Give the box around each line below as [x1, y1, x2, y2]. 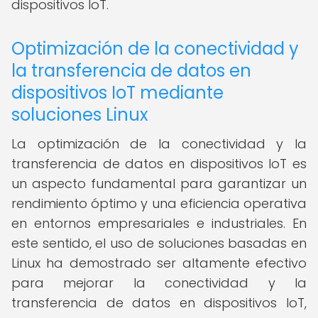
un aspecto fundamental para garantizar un [11, 175, 307, 192]
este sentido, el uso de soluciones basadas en [11, 234, 307, 252]
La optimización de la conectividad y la [11, 135, 307, 153]
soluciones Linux [11, 103, 148, 126]
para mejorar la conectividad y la [11, 274, 307, 292]
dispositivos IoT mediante [11, 81, 224, 104]
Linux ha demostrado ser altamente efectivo [11, 254, 307, 272]
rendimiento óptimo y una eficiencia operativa [11, 194, 307, 212]
